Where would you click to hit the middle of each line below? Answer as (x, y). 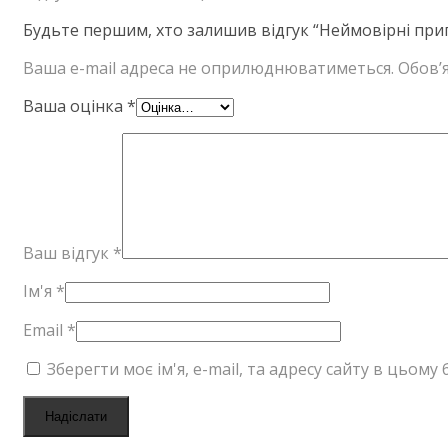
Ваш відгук (68, 253)
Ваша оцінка (75, 106)
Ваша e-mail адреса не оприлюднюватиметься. (208, 68)
